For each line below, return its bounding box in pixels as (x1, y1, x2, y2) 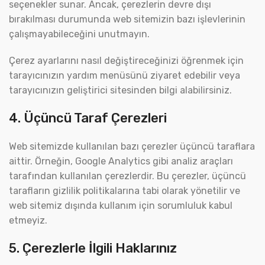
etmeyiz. (9, 215, 47, 226)
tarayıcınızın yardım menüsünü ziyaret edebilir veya (9, 70, 240, 81)
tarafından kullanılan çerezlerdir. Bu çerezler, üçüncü (9, 170, 246, 182)
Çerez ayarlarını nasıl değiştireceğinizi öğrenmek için (9, 55, 244, 66)
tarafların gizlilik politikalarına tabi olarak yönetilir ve (9, 185, 240, 196)
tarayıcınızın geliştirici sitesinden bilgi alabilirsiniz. (9, 85, 232, 96)
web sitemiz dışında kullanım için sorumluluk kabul (9, 200, 232, 211)
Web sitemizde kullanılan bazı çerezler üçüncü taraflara (9, 141, 255, 152)
